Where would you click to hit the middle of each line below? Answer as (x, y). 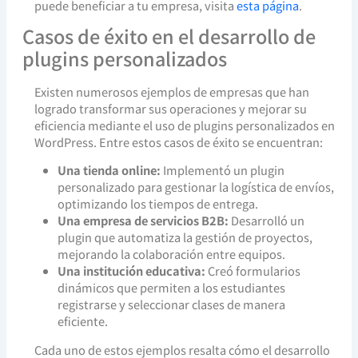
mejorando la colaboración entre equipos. (172, 254)
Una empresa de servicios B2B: (143, 221)
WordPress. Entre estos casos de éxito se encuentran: (178, 141)
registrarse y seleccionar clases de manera (172, 304)
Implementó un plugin (223, 170)
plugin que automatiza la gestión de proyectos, (185, 237)
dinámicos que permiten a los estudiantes (172, 288)
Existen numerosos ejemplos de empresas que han (171, 91)
